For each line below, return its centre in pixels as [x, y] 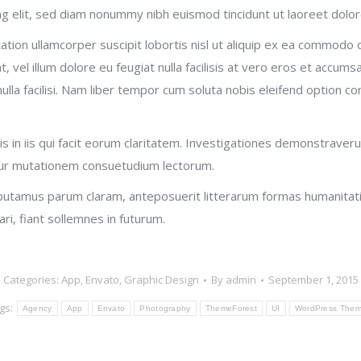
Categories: [32, 280]
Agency [37, 308]
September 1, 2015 [313, 280]
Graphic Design [161, 280]
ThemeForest [231, 308]
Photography [165, 308]
